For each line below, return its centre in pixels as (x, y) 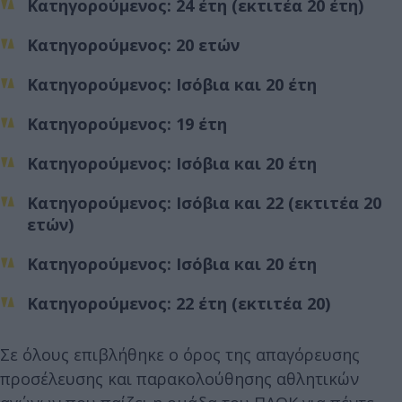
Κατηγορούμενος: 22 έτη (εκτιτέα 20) (179, 303)
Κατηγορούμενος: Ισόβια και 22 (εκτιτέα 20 (204, 202)
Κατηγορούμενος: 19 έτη (127, 123)
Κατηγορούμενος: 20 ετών (133, 44)
